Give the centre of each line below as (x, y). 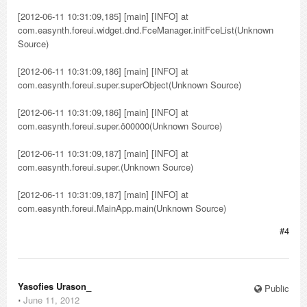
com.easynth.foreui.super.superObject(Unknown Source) (130, 85)
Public (275, 288)
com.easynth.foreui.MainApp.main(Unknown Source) (122, 208)
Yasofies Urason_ (54, 286)
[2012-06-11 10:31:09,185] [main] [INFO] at (103, 16)
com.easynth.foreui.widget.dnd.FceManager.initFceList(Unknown (146, 30)
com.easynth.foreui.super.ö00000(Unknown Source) (120, 126)
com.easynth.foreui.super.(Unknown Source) (106, 167)
